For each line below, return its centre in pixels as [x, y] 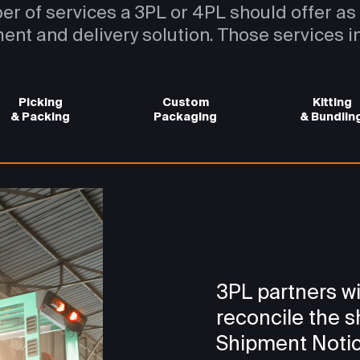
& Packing [41, 117]
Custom [185, 102]
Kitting [332, 102]
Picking [41, 102]
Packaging [185, 117]
